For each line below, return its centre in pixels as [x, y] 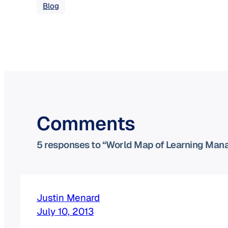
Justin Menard [68, 197]
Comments [86, 123]
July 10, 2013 [65, 211]
